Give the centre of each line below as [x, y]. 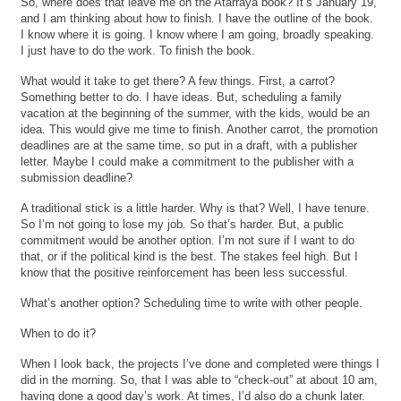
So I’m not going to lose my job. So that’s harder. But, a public [183, 224]
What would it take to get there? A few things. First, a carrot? [178, 81]
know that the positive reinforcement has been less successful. [185, 272]
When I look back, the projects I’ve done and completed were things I [200, 363]
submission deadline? [77, 177]
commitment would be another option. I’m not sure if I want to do [188, 240]
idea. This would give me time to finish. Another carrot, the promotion [200, 129]
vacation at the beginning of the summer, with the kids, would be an [196, 113]
